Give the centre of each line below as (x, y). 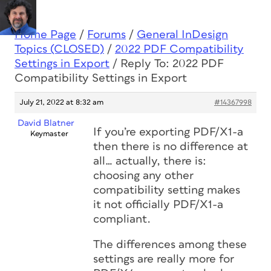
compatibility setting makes (167, 190)
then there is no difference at (171, 147)
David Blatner (46, 123)
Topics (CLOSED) (59, 49)
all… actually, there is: (150, 161)
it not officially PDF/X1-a (158, 205)
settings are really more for (164, 259)
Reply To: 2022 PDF (172, 64)
